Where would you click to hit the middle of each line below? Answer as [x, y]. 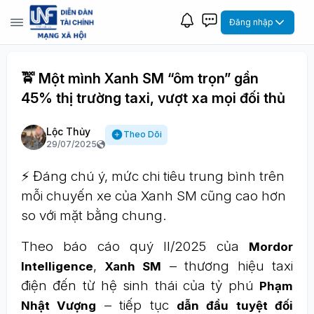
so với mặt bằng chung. [94, 216]
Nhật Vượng [59, 306]
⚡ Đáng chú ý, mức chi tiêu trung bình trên [153, 176]
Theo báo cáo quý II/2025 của [135, 246]
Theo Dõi [143, 135]
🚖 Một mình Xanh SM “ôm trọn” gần [140, 78]
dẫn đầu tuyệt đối [234, 306]
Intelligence [57, 266]
